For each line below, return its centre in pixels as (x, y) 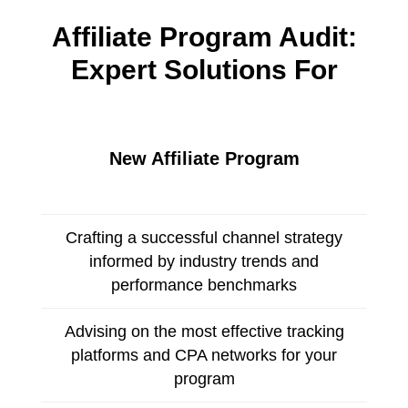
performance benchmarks (204, 286)
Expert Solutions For (204, 70)
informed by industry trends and (204, 262)
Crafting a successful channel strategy (204, 238)
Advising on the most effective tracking (204, 332)
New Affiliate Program (204, 159)
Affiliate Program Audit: (204, 37)
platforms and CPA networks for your (204, 356)
